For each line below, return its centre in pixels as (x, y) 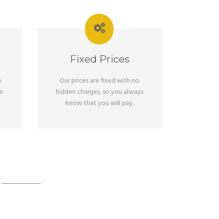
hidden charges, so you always (99, 92)
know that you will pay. (99, 103)
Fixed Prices (99, 59)
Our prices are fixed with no (99, 81)
